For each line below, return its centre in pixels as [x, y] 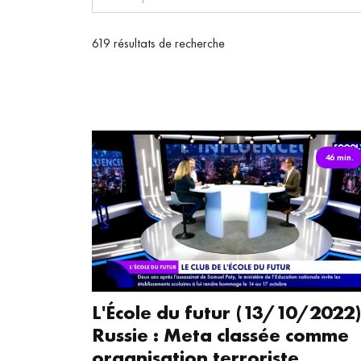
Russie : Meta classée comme [220, 335]
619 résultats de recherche [158, 43]
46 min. [339, 157]
